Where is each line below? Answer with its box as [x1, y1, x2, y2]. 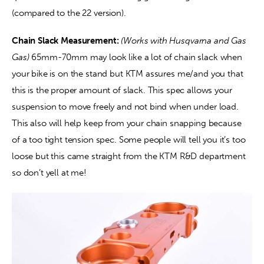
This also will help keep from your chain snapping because [12, 118, 244, 129]
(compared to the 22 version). [12, 7, 126, 18]
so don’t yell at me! [12, 167, 87, 179]
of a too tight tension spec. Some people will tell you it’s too [12, 134, 248, 146]
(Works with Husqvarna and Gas [121, 35, 249, 47]
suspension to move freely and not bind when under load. [12, 101, 241, 113]
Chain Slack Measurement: [12, 35, 119, 47]
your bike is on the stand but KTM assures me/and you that [12, 68, 246, 80]
